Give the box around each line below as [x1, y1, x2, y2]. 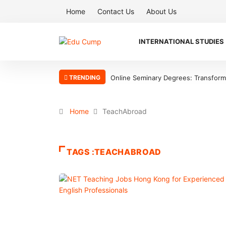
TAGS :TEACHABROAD [67, 147, 161, 157]
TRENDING [68, 74, 100, 81]
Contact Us [97, 7, 134, 16]
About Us [146, 7, 177, 16]
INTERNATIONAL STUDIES [139, 37, 224, 45]
